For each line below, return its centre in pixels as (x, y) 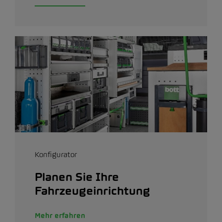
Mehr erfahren (60, 215)
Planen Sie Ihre (77, 177)
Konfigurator (56, 154)
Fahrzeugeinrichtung (92, 191)
